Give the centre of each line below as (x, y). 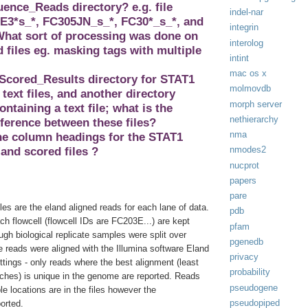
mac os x (248, 74)
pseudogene (254, 287)
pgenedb (246, 241)
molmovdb (250, 89)
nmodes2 (248, 150)
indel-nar (246, 12)
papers (243, 180)
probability (250, 272)
